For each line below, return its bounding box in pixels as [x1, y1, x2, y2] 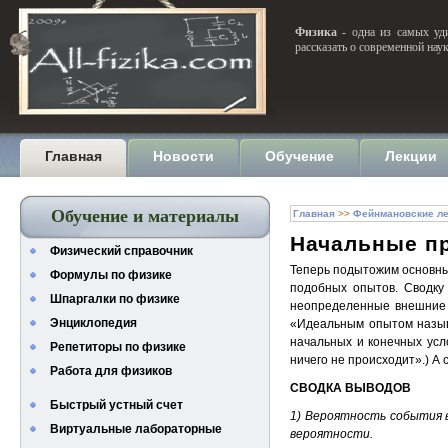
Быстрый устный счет [50, 398, 183, 412]
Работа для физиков [50, 364, 172, 378]
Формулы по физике [50, 268, 172, 282]
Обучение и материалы [51, 206, 239, 226]
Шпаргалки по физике [50, 292, 180, 306]
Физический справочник [50, 244, 193, 258]
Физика [295, 25, 337, 39]
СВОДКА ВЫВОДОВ [290, 381, 411, 395]
